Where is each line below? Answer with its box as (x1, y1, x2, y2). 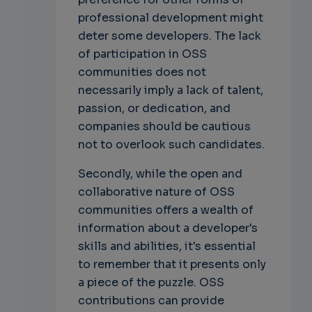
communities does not (77, 65, 206, 80)
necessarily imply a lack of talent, (77, 83, 263, 98)
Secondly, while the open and (77, 166, 242, 182)
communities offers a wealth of (77, 203, 253, 218)
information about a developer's (77, 221, 258, 236)
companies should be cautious (77, 119, 251, 134)
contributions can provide (77, 293, 224, 309)
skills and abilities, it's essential (77, 239, 256, 254)
